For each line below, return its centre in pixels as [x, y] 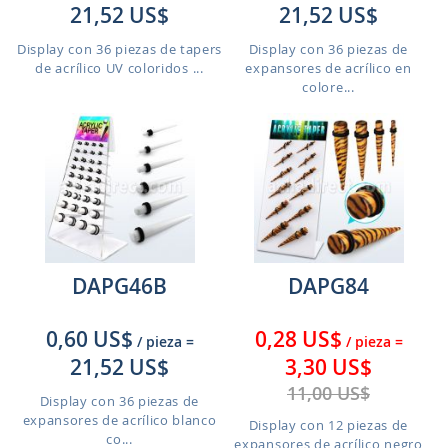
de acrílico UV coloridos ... [119, 68]
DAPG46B [119, 286]
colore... [328, 87]
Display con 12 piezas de [328, 425]
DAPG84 [328, 286]
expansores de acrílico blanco [119, 420]
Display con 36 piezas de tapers [119, 49]
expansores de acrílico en [328, 68]
